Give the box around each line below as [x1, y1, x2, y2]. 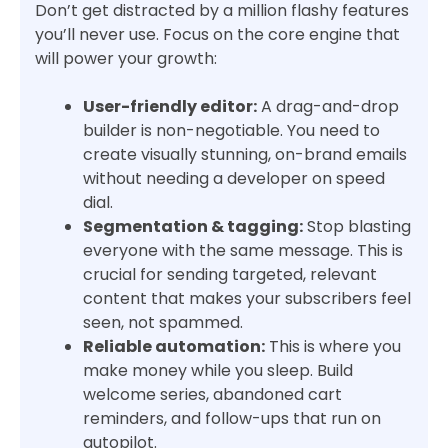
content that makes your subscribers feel [83, 287, 411, 311]
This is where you [265, 335, 401, 359]
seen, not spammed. [83, 311, 243, 335]
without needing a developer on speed [83, 167, 385, 191]
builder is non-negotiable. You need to [83, 119, 380, 143]
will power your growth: [35, 47, 217, 71]
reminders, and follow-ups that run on [83, 407, 381, 431]
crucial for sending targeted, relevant [83, 263, 377, 287]
